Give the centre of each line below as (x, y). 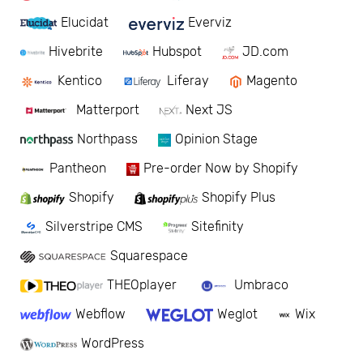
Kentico (79, 81)
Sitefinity (218, 227)
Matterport (108, 110)
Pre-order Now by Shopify (220, 169)
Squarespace (149, 256)
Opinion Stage (217, 139)
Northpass (108, 139)
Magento (272, 81)
